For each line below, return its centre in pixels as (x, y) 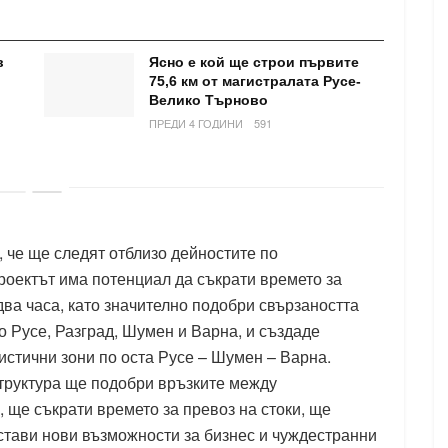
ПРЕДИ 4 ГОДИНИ (196, 122)
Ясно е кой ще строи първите (254, 61)
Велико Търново (208, 99)
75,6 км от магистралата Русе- (255, 80)
